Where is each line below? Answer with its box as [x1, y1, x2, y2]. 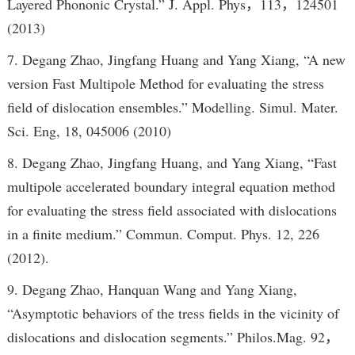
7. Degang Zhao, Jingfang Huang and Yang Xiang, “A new [6, 50, 345, 70]
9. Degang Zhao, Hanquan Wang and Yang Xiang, [6, 280, 297, 300]
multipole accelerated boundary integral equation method [6, 177, 335, 197]
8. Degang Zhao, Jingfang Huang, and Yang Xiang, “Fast [6, 153, 337, 173]
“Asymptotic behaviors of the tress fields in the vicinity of [6, 303, 339, 323]
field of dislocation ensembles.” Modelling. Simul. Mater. [6, 97, 338, 117]
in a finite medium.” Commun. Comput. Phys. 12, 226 [6, 224, 319, 244]
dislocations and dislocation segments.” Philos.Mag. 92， [6, 327, 339, 347]
